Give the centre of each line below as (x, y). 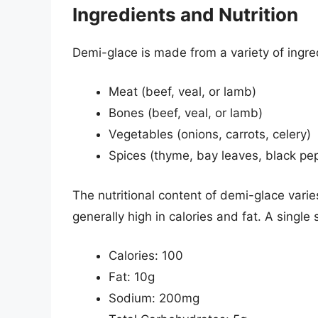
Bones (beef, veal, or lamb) (186, 113)
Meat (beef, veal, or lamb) (182, 92)
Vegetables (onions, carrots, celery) (210, 135)
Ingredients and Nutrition (185, 14)
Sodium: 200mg (154, 298)
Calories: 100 (146, 256)
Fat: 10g (132, 277)
